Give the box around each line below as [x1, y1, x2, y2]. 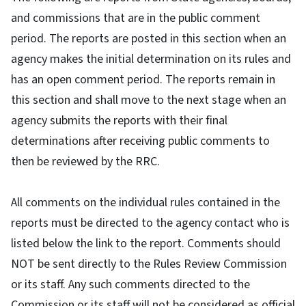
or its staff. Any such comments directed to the [11, 275, 250, 293]
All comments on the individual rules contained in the [11, 193, 280, 211]
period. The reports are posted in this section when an [11, 29, 286, 47]
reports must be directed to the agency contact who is [11, 214, 290, 232]
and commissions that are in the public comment [11, 9, 260, 27]
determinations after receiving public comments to [11, 132, 270, 150]
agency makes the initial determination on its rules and [11, 50, 291, 68]
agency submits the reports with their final [11, 111, 227, 129]
